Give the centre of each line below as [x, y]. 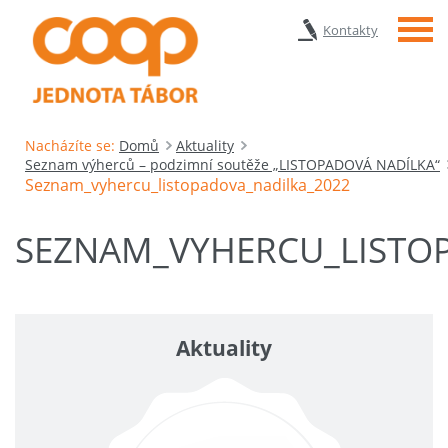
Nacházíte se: [70, 145]
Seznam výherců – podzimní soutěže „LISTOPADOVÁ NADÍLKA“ [232, 164]
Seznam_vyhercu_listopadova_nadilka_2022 [187, 184]
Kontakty [350, 30]
